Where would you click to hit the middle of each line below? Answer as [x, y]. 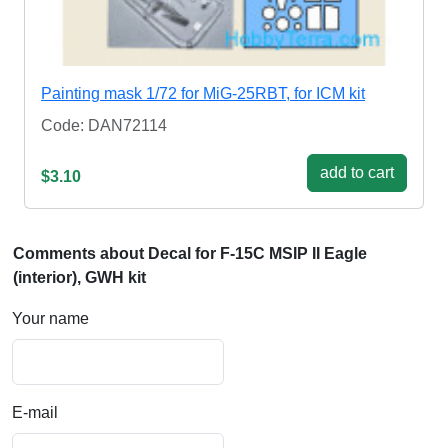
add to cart [357, 173]
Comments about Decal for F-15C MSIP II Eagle [190, 254]
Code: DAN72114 [104, 126]
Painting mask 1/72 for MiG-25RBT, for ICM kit [203, 94]
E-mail [35, 413]
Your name [50, 319]
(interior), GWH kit [79, 278]
